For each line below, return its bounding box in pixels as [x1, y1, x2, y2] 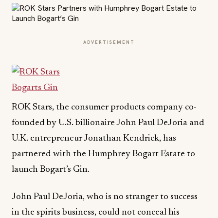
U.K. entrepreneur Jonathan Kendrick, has [12, 134, 176, 143]
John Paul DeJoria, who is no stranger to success [12, 192, 198, 201]
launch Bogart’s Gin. [12, 165, 90, 174]
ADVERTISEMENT [83, 39, 135, 45]
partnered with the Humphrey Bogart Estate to [12, 149, 195, 159]
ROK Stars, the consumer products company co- [12, 103, 197, 112]
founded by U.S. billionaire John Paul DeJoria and [12, 118, 204, 127]
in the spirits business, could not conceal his [12, 208, 180, 217]
